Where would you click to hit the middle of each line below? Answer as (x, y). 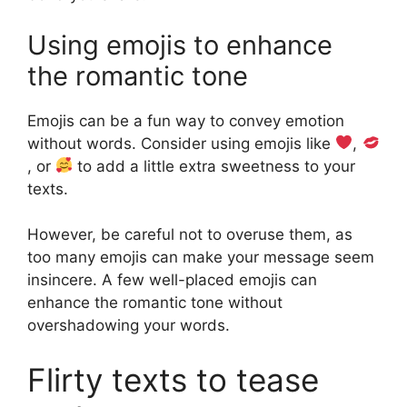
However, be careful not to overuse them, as (190, 235)
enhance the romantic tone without (155, 303)
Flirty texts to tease (173, 379)
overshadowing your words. (129, 326)
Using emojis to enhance (180, 45)
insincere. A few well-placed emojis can (172, 280)
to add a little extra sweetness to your (214, 166)
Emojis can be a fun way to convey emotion (186, 120)
